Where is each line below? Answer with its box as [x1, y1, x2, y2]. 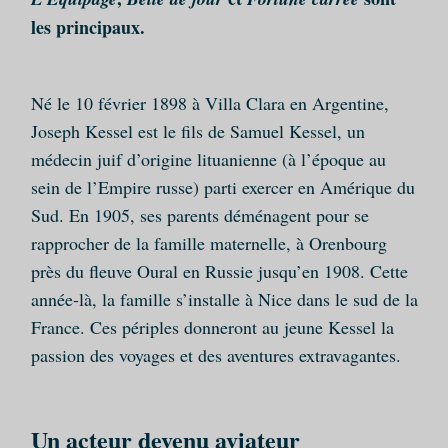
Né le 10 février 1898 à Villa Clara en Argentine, [30, 91, 389, 115]
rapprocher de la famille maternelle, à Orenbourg [30, 231, 387, 255]
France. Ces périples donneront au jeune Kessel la [30, 315, 394, 339]
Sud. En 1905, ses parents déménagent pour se [30, 203, 369, 227]
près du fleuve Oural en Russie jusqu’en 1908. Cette [30, 259, 408, 283]
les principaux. [30, 14, 145, 40]
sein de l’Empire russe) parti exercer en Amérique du [30, 175, 415, 199]
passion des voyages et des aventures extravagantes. [30, 343, 401, 367]
